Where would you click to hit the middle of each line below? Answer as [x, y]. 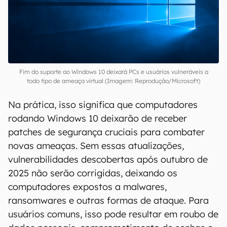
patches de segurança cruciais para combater [106, 132]
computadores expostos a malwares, [87, 187]
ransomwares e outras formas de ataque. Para [108, 200]
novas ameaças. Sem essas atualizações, [96, 146]
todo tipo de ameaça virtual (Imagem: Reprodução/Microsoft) [113, 81]
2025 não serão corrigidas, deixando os [93, 173]
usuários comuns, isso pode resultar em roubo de [113, 214]
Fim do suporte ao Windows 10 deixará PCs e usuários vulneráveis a [113, 72]
